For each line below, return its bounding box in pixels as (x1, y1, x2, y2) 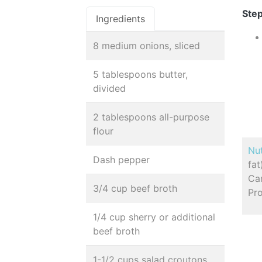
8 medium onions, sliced (93, 40, 200, 51)
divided (93, 82, 126, 94)
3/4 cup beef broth (93, 182, 177, 194)
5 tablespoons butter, (93, 68, 188, 80)
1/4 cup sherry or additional (93, 211, 215, 223)
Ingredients (96, 13, 145, 25)
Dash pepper (93, 154, 150, 166)
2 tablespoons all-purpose (93, 111, 209, 123)
